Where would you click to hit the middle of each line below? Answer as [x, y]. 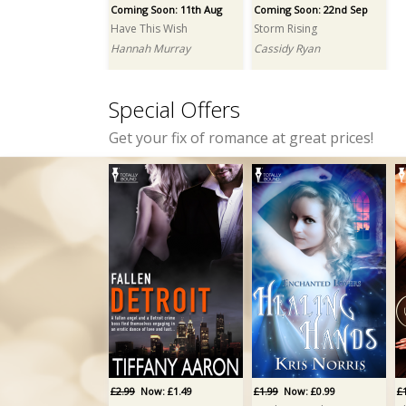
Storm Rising [285, 29]
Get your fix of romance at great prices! [241, 138]
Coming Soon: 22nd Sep [311, 10]
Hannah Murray [150, 48]
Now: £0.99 [307, 391]
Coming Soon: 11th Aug [166, 10]
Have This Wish [149, 29]
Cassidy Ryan [287, 48]
